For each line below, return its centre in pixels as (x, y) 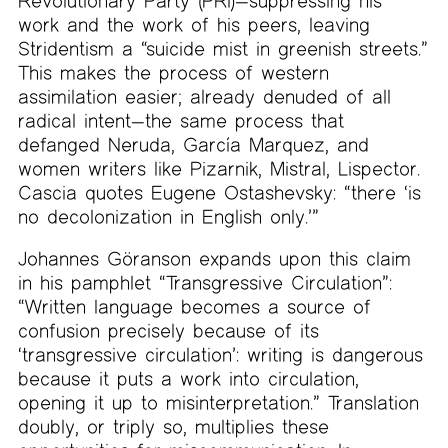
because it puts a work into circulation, (188, 378)
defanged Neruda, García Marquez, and (193, 145)
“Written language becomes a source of (194, 306)
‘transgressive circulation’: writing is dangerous (220, 354)
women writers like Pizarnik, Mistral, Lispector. (218, 169)
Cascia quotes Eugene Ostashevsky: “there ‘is (219, 193)
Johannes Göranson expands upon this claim (214, 258)
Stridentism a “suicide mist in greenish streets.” (222, 49)
